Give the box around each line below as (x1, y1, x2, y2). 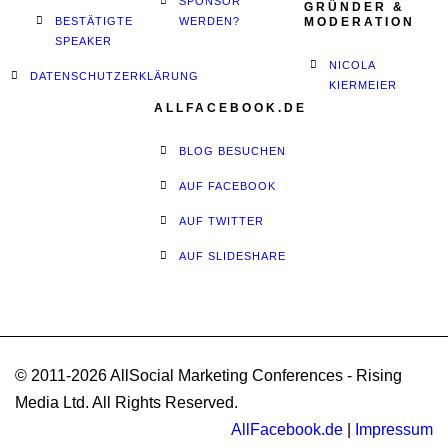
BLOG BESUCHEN (179, 145, 287, 157)
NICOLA (328, 59, 375, 71)
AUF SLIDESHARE (179, 250, 287, 262)
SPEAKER (55, 35, 112, 47)
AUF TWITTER (179, 215, 265, 227)
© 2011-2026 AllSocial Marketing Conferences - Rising (15, 367, 402, 384)
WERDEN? (179, 15, 241, 27)
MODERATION (303, 15, 415, 29)
